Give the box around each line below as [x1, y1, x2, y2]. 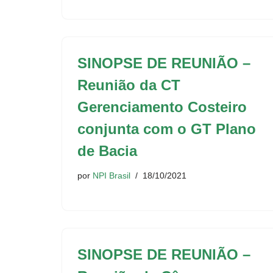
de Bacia [77, 143, 137, 159]
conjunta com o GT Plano [77, 121, 256, 137]
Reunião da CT [77, 77, 180, 93]
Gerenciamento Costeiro [77, 99, 247, 115]
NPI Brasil [93, 171, 130, 180]
